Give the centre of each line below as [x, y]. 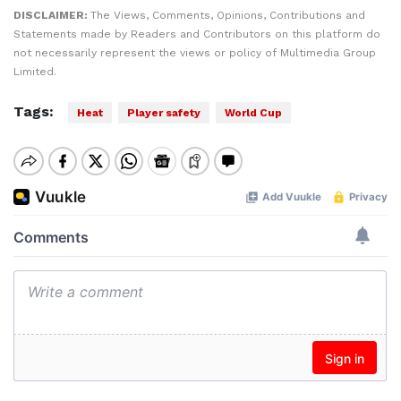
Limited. [35, 71]
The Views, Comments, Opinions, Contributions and [228, 15]
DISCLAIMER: [52, 15]
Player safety [164, 112]
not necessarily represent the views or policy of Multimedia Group [195, 52]
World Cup [253, 112]
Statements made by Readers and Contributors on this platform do [197, 34]
